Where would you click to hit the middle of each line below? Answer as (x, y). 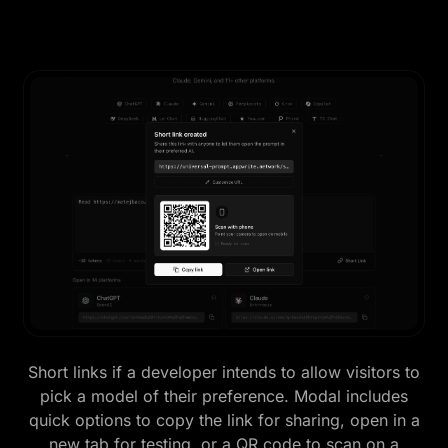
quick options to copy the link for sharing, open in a (224, 419)
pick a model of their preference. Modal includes (224, 395)
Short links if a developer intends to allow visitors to (224, 371)
